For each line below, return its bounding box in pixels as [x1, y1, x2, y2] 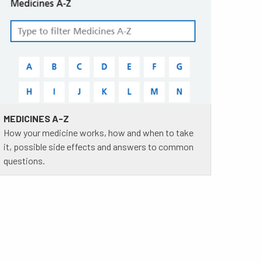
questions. [3, 155, 45, 167]
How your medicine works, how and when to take [3, 127, 194, 139]
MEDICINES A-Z [3, 113, 69, 125]
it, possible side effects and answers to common [3, 141, 194, 153]
